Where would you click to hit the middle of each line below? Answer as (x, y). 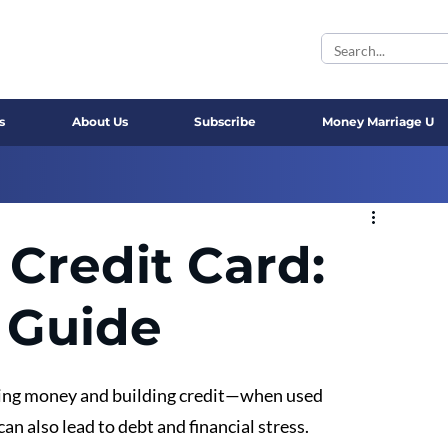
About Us (99, 121)
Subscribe (224, 121)
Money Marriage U (378, 121)
